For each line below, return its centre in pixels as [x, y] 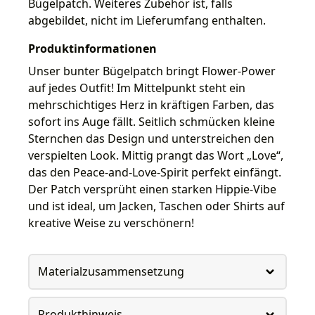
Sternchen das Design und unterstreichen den [151, 138]
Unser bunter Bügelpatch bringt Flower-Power [152, 71]
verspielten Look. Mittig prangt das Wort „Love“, [156, 155]
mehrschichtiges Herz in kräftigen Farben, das [151, 104]
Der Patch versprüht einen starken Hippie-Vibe [152, 189]
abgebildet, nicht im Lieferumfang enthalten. [147, 20]
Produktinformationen [92, 48]
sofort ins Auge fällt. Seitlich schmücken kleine [152, 121]
